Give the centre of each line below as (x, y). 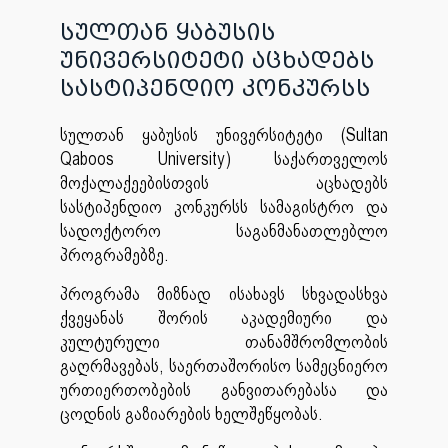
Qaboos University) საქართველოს (224, 159)
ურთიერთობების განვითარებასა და (224, 390)
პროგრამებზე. (116, 255)
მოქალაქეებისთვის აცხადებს (224, 183)
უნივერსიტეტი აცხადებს (217, 61)
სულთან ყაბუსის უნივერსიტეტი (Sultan (224, 135)
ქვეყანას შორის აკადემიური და (224, 318)
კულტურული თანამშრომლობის (224, 342)
